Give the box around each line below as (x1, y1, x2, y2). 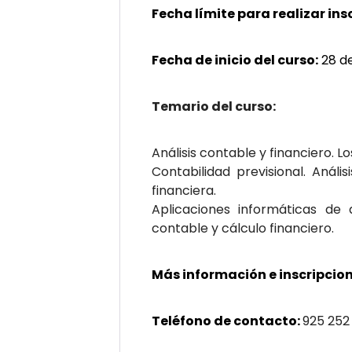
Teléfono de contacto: (152, 312, 302, 330)
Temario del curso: (152, 97, 276, 115)
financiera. (152, 181, 216, 200)
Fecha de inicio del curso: (152, 51, 318, 69)
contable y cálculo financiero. (152, 219, 334, 237)
